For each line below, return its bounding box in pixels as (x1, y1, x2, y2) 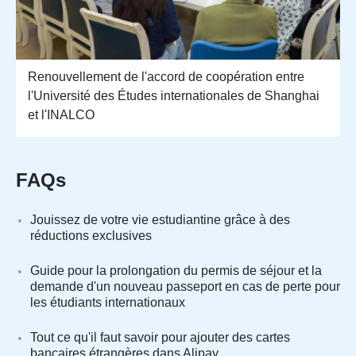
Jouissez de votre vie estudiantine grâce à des (30, 213, 290, 227)
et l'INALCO (28, 108, 95, 122)
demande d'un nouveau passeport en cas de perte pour (30, 280, 340, 294)
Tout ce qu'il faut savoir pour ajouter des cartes (30, 331, 290, 345)
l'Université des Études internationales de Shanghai (28, 89, 319, 103)
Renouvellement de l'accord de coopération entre (28, 70, 304, 84)
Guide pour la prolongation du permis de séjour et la (30, 264, 322, 278)
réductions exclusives (30, 229, 152, 243)
